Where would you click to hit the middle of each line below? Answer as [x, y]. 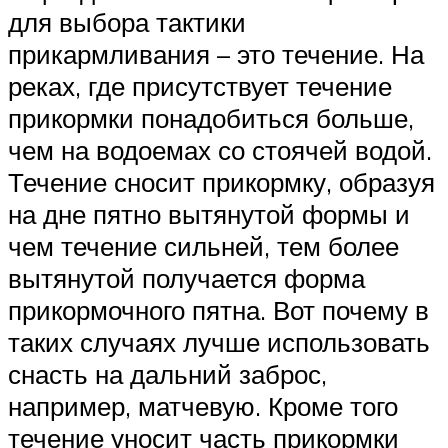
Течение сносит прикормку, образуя [221, 182]
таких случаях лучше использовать [219, 342]
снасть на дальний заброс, [167, 374]
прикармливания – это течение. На [216, 54]
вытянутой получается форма [186, 278]
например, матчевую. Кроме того [203, 406]
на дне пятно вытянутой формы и [209, 214]
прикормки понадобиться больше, [211, 118]
